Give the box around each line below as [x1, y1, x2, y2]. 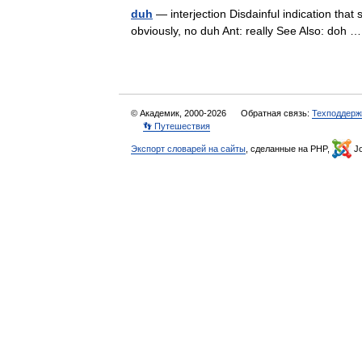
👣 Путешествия [143, 121, 210, 131]
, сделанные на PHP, [246, 144, 332, 154]
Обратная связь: [241, 108, 312, 118]
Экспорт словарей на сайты [131, 144, 246, 154]
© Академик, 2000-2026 [131, 108, 229, 118]
